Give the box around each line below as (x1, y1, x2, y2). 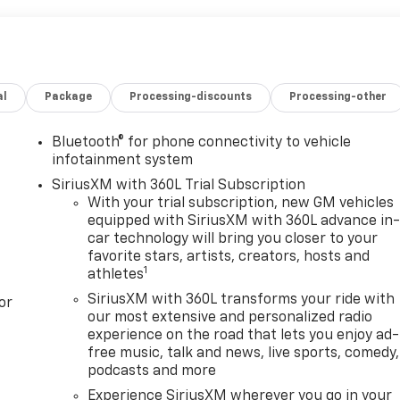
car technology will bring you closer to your (87, 232, 379, 247)
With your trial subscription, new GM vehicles (87, 196, 395, 212)
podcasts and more (87, 364, 217, 379)
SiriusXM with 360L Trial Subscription (52, 179, 306, 194)
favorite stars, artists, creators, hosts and (87, 250, 371, 265)
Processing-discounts (129, 92, 253, 104)
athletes (87, 268, 145, 283)
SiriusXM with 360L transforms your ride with (87, 293, 396, 308)
